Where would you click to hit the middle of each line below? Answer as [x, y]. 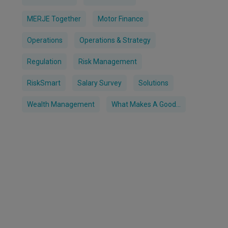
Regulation [45, 62]
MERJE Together [54, 19]
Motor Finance [121, 19]
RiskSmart [44, 83]
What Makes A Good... [146, 104]
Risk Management [108, 62]
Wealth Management [61, 104]
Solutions [154, 83]
